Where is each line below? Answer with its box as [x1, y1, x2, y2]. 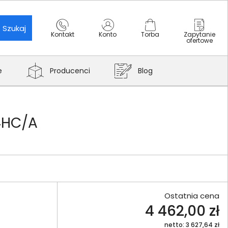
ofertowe [186, 36, 213, 45]
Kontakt [51, 30, 74, 39]
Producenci [50, 66, 90, 76]
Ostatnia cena [164, 190, 219, 201]
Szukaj [2, 22, 26, 34]
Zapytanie [184, 30, 215, 39]
